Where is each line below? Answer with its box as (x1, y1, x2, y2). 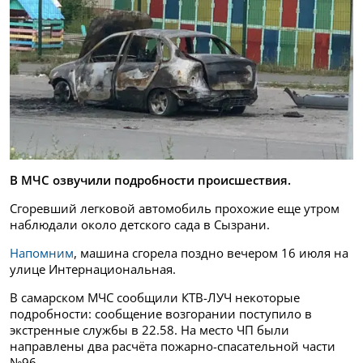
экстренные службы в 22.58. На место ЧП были (10, 322, 289, 339)
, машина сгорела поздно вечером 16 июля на (74, 245, 348, 262)
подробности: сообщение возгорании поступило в (10, 305, 312, 322)
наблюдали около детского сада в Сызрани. (10, 216, 270, 233)
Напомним (10, 245, 74, 262)
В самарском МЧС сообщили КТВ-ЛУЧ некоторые (10, 289, 300, 306)
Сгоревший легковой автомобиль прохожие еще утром (10, 200, 340, 217)
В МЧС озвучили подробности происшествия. (10, 172, 291, 189)
